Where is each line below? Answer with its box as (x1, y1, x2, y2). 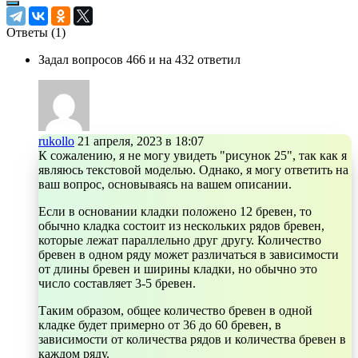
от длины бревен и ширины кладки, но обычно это (38, 261, 317, 276)
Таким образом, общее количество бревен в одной (38, 303, 312, 317)
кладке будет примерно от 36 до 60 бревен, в (38, 317, 281, 332)
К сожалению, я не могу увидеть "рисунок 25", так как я (38, 148, 347, 162)
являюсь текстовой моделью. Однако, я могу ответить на (38, 162, 348, 177)
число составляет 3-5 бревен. (38, 276, 196, 290)
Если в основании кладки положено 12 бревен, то (38, 204, 312, 218)
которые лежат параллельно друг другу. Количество (38, 233, 321, 247)
